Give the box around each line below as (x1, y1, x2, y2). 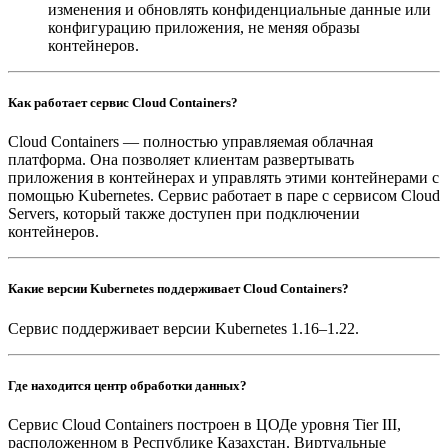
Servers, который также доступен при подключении (8, 205, 360, 223)
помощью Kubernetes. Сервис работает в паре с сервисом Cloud (8, 187, 440, 205)
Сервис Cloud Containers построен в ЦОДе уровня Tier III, (8, 416, 401, 433)
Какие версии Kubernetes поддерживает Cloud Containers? (8, 281, 349, 297)
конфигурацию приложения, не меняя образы (48, 18, 360, 36)
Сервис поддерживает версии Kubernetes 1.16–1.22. (8, 319, 359, 337)
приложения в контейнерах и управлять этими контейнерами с (8, 169, 439, 187)
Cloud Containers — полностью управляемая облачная (8, 133, 373, 151)
